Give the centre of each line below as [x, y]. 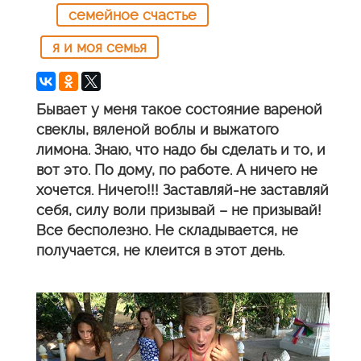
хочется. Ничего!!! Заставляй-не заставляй [183, 190]
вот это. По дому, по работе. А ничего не [177, 170]
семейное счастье [133, 15]
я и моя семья [100, 47]
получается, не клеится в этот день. [160, 250]
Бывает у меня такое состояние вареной [179, 109]
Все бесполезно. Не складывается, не [167, 230]
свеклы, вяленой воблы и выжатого [158, 129]
